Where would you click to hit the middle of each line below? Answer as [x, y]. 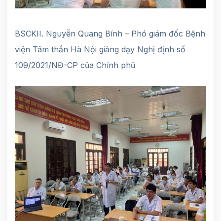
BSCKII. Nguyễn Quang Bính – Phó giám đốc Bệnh [110, 33]
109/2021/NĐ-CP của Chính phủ [75, 65]
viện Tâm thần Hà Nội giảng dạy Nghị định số [100, 49]
